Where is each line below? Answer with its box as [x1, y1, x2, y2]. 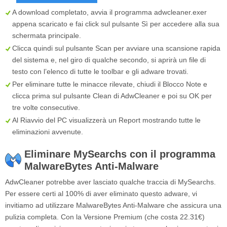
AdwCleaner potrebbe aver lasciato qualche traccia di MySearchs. [5, 178, 216, 186]
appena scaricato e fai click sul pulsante [12, 20, 141, 28]
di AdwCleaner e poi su [111, 92, 189, 100]
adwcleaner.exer [154, 8, 207, 17]
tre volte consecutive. [12, 103, 80, 112]
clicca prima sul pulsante [12, 92, 93, 100]
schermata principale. [12, 31, 81, 40]
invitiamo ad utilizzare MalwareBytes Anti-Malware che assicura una [5, 201, 221, 210]
